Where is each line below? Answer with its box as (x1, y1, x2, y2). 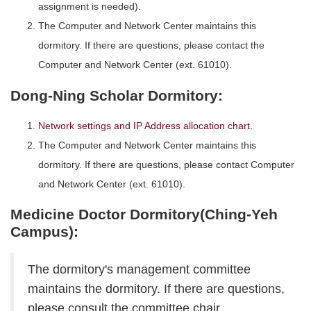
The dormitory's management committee (28, 262, 251, 276)
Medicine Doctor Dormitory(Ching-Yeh (10, 206, 278, 223)
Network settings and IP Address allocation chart (38, 119, 250, 131)
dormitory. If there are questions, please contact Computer (38, 158, 294, 170)
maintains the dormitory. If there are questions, (28, 281, 285, 296)
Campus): (10, 224, 78, 240)
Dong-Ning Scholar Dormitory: (10, 87, 223, 103)
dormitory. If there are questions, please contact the (38, 40, 264, 51)
